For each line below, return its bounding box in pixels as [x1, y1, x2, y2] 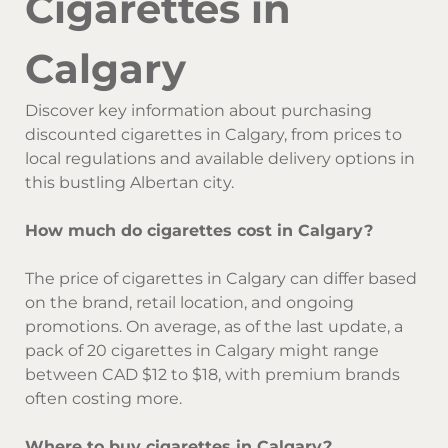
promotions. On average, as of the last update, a [25, 316, 403, 336]
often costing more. [25, 388, 182, 408]
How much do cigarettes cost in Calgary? [25, 220, 373, 240]
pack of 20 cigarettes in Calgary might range [25, 340, 379, 360]
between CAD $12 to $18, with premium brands [25, 364, 400, 384]
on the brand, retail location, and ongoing [25, 292, 354, 312]
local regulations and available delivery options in [25, 148, 415, 168]
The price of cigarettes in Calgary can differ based [25, 268, 417, 288]
